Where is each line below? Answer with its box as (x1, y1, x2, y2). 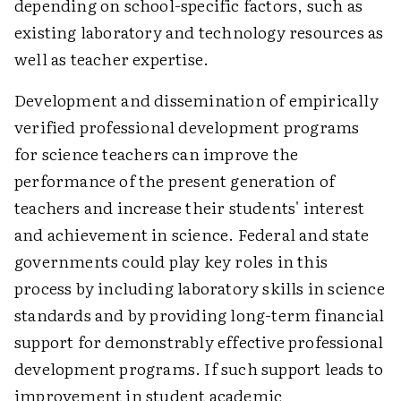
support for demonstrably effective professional (14, 329, 384, 354)
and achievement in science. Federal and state (14, 222, 370, 247)
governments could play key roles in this (14, 249, 328, 274)
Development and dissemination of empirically (14, 88, 379, 113)
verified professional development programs (14, 115, 360, 140)
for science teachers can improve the (14, 141, 299, 166)
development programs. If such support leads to (14, 356, 384, 381)
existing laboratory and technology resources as (14, 20, 384, 45)
